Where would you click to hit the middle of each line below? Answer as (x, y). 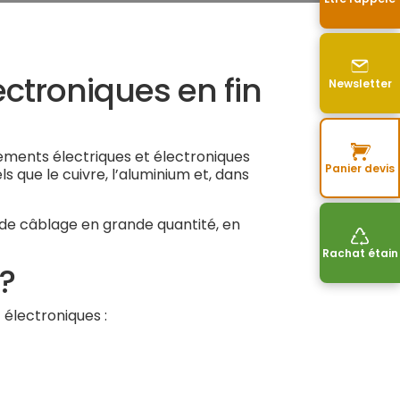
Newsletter (360, 83)
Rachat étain (360, 253)
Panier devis (360, 168)
